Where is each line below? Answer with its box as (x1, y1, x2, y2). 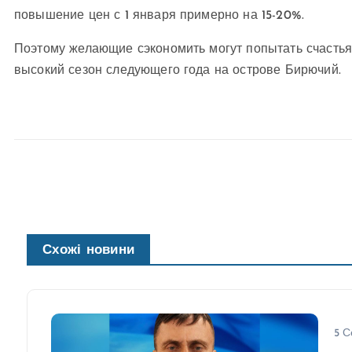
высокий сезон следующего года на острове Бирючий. (14, 64, 341, 78)
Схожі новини (42, 244, 134, 258)
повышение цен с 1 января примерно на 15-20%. (14, 9, 305, 23)
